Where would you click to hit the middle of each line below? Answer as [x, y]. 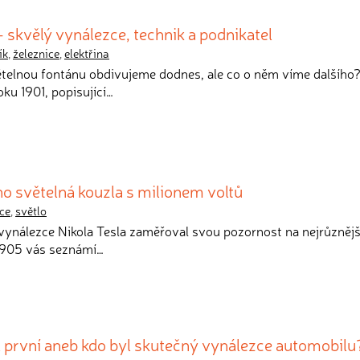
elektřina [87, 53]
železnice [36, 53]
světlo [31, 211]
